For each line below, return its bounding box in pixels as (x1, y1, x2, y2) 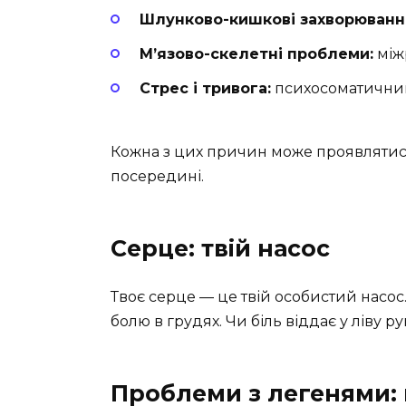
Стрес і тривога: (140, 80, 271, 98)
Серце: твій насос (111, 235, 330, 263)
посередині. (111, 168, 204, 186)
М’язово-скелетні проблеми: (140, 44, 373, 63)
